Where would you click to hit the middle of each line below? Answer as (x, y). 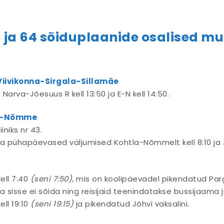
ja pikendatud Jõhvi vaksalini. (131, 203)
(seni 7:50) (51, 178)
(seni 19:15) (52, 203)
